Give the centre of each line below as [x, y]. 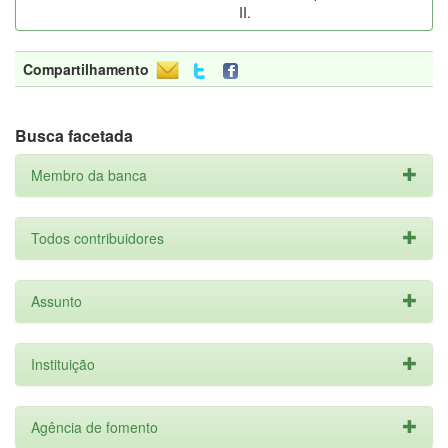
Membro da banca [89, 175]
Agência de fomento [94, 427]
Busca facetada [74, 135]
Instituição [63, 364]
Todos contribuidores [97, 238]
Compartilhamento [86, 69]
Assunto [56, 301]
